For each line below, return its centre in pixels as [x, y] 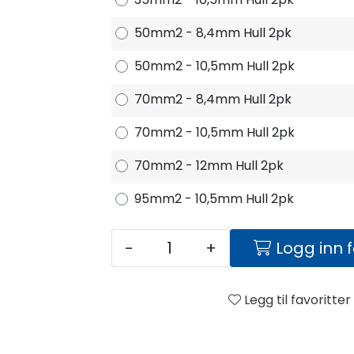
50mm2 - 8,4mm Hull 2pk [213, 32]
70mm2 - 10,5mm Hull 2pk [215, 132]
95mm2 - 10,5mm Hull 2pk [214, 198]
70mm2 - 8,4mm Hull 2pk [213, 99]
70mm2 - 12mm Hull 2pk [209, 165]
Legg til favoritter [298, 299]
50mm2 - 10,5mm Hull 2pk [215, 66]
